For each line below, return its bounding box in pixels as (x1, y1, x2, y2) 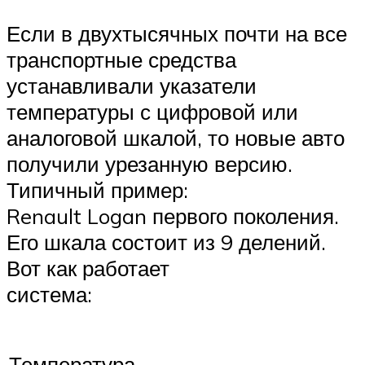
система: (7, 281, 92, 308)
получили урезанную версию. (7, 151, 292, 178)
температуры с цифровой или (7, 99, 298, 125)
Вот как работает (7, 255, 169, 282)
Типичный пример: (7, 177, 188, 204)
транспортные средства (7, 46, 236, 73)
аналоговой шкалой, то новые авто (7, 125, 345, 152)
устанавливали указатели (7, 73, 257, 99)
